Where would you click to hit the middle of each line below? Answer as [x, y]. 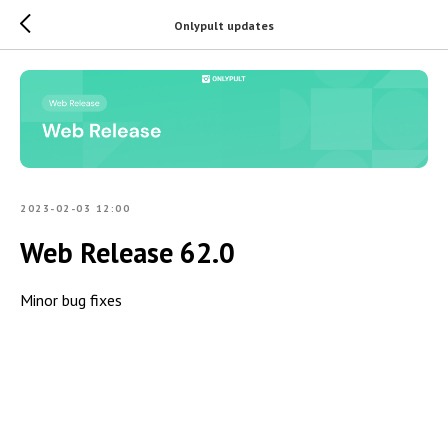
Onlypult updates [224, 25]
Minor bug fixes [71, 300]
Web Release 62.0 [127, 253]
